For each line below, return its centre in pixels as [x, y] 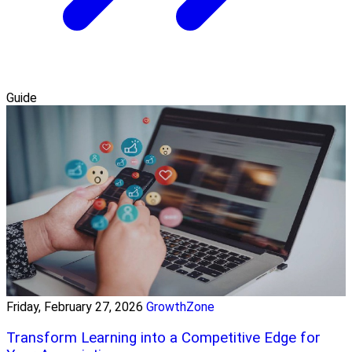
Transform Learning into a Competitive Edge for [163, 337]
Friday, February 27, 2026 [75, 307]
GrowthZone [180, 307]
